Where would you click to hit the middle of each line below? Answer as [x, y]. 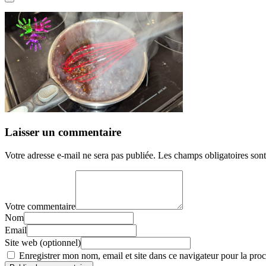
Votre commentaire [40, 206]
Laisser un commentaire [63, 132]
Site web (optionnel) [43, 242]
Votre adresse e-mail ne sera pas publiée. [80, 155]
